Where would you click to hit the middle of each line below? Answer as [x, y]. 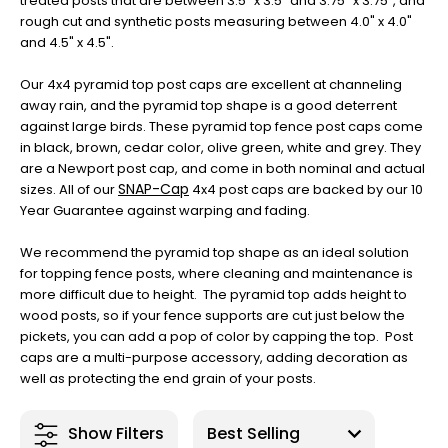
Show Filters [116, 434]
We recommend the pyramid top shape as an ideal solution [214, 252]
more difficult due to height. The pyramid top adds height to [213, 294]
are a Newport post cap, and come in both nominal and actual [222, 168]
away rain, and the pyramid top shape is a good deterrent [208, 105]
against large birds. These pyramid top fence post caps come [221, 126]
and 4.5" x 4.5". [67, 42]
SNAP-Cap [153, 188]
